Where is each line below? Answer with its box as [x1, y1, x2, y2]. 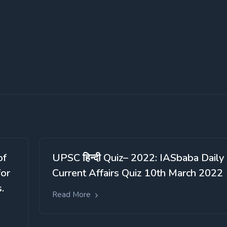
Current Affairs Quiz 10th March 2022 [52, 166, 223, 180]
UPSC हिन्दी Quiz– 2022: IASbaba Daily [52, 151, 224, 165]
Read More [52, 190, 93, 200]
